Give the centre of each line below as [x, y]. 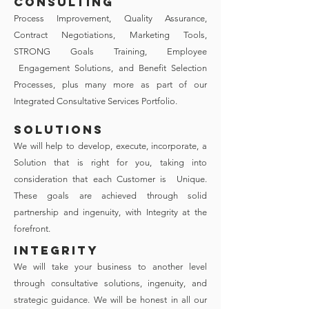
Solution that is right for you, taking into [110, 162]
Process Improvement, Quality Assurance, [110, 18]
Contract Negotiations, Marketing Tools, [110, 35]
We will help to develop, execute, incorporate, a [110, 146]
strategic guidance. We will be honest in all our [110, 300]
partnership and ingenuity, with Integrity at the [110, 212]
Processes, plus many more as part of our [110, 84]
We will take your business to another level [110, 267]
